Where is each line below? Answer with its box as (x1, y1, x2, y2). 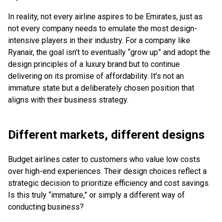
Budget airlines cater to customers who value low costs (8, 154, 200, 164)
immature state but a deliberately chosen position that (8, 83, 194, 93)
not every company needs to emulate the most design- (8, 23, 197, 33)
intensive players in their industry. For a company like (8, 35, 190, 45)
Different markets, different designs (8, 127, 205, 142)
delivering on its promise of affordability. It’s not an (8, 71, 184, 81)
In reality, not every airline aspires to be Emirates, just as (8, 11, 203, 21)
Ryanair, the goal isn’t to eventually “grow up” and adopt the (8, 47, 210, 57)
